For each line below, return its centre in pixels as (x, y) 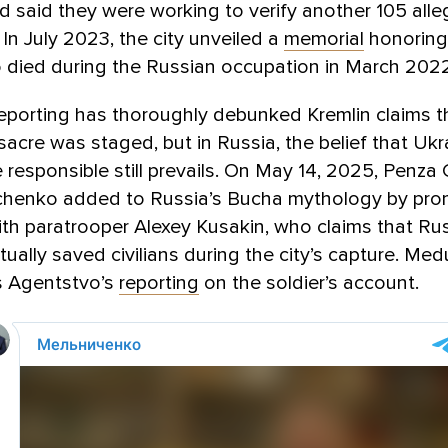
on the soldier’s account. (309, 282)
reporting (159, 282)
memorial (324, 38)
